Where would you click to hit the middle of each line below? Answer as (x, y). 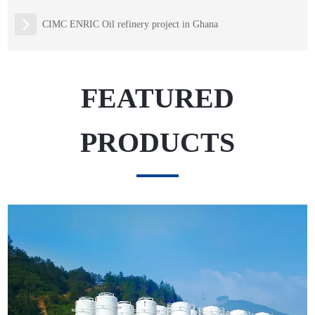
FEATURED (157, 98)
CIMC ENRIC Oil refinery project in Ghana (130, 24)
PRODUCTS (157, 143)
